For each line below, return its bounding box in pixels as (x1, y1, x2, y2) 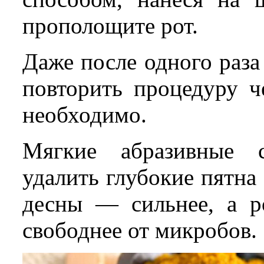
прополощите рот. (22, 13, 198, 39)
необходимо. (22, 102, 147, 128)
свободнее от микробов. (22, 217, 257, 243)
